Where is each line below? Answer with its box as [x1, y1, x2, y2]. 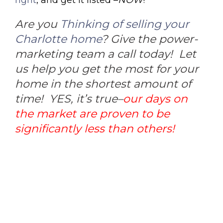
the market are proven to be [15, 107, 170, 120]
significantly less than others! [15, 121, 175, 135]
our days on [123, 92, 188, 106]
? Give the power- [102, 32, 198, 46]
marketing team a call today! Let [15, 47, 196, 61]
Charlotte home [15, 32, 102, 46]
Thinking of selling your [60, 17, 189, 31]
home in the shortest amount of [15, 77, 191, 91]
